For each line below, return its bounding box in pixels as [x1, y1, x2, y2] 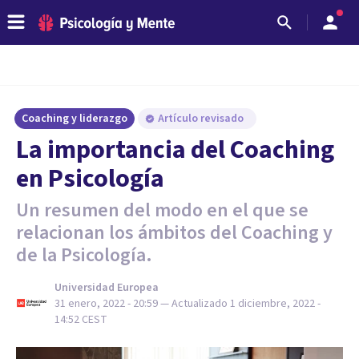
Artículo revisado [158, 111, 246, 127]
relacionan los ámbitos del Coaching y [16, 219, 333, 247]
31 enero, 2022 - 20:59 [54, 296, 158, 312]
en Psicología [16, 160, 164, 197]
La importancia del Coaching [16, 131, 334, 168]
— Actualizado [160, 296, 230, 312]
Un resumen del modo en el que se [16, 196, 309, 224]
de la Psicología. [16, 241, 152, 269]
